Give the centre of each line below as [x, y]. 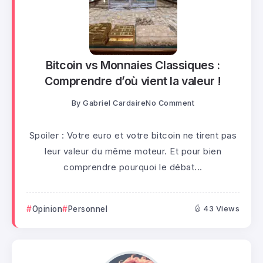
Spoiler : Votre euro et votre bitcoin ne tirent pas [133, 136]
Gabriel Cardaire [114, 103]
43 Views [222, 209]
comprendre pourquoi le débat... [133, 167]
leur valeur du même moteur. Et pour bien [133, 151]
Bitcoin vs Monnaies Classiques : [133, 65]
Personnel [87, 209]
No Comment [170, 103]
